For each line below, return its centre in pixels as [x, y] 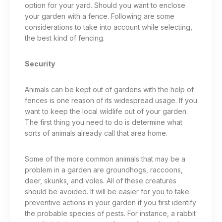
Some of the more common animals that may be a [105, 159]
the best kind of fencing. [65, 38]
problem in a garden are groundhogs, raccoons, [104, 170]
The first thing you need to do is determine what [104, 122]
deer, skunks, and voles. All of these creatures [101, 181]
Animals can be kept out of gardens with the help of [109, 90]
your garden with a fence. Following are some [100, 16]
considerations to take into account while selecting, [109, 27]
